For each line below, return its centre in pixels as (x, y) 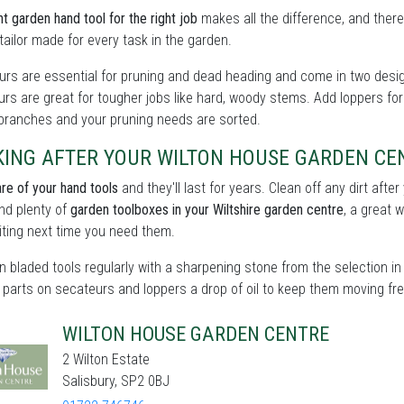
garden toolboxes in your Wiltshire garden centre (207, 210)
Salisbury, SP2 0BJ (116, 381)
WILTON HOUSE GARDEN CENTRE (196, 334)
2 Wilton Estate (106, 359)
